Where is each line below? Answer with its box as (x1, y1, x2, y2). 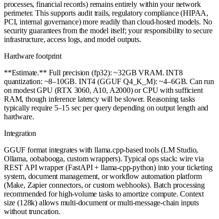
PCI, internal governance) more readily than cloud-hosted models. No (4, 17, 213, 26)
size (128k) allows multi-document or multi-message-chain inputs (4, 198, 199, 207)
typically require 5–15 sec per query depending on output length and (4, 103, 209, 112)
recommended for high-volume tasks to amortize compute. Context (4, 189, 204, 198)
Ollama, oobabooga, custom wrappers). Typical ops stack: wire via (4, 154, 204, 163)
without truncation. (4, 207, 61, 216)
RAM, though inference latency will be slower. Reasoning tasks (4, 94, 196, 103)
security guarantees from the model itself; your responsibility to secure (4, 26, 213, 35)
